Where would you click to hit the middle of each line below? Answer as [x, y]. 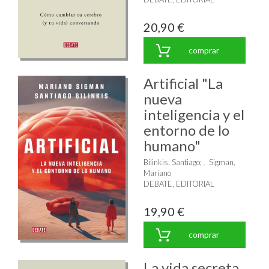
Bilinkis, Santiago [172, 162]
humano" [172, 145]
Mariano [157, 173]
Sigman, [222, 162]
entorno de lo [186, 130]
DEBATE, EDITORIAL [179, 183]
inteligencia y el [194, 114]
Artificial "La [183, 83]
